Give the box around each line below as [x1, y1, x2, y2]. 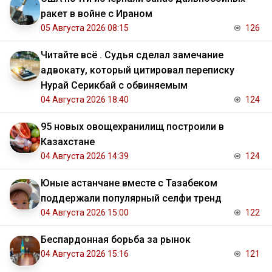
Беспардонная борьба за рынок [41, 234, 191, 246]
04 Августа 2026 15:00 [41, 208, 129, 218]
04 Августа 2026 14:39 [41, 151, 129, 161]
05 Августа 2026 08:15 [41, 23, 129, 33]
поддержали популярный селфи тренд [41, 192, 222, 205]
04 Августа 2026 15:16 [41, 249, 129, 259]
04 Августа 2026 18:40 [41, 95, 129, 105]
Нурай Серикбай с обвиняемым [41, 80, 188, 92]
